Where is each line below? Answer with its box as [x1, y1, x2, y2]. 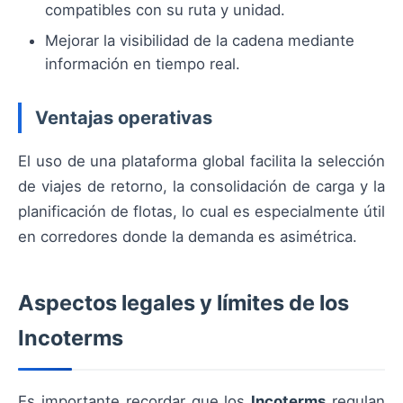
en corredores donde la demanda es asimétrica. [18, 227, 357, 246]
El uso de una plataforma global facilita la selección [18, 151, 385, 170]
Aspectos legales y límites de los [18, 289, 349, 316]
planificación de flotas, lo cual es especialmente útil [18, 201, 385, 220]
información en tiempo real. [45, 55, 240, 73]
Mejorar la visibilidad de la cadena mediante [45, 31, 354, 49]
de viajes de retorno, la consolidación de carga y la [18, 176, 385, 195]
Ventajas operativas [35, 106, 212, 129]
